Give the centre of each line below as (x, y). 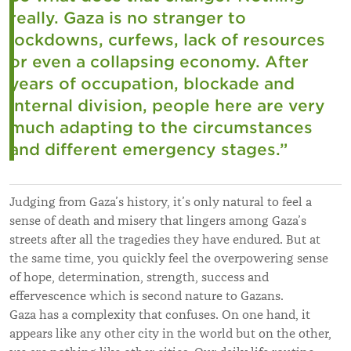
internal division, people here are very (167, 105)
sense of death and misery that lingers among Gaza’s (158, 221)
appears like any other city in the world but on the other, (170, 333)
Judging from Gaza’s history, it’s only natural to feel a (161, 202)
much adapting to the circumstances (161, 127)
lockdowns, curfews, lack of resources (167, 40)
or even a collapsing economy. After (159, 62)
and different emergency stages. (145, 149)
